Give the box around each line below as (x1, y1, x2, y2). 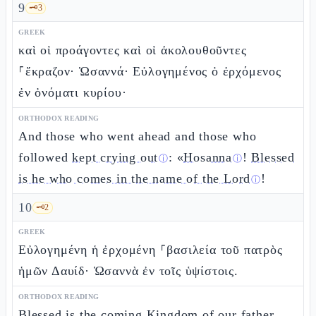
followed (18, 150, 73, 164)
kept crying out (72, 150, 159, 164)
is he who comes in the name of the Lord (18, 171, 251, 186)
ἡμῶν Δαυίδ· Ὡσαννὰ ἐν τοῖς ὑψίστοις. (18, 264, 238, 278)
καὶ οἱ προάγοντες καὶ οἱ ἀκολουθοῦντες (18, 43, 247, 57)
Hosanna (183, 150, 233, 164)
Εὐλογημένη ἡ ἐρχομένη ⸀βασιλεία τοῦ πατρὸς (18, 243, 283, 257)
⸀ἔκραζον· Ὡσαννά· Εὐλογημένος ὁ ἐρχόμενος (18, 64, 281, 78)
